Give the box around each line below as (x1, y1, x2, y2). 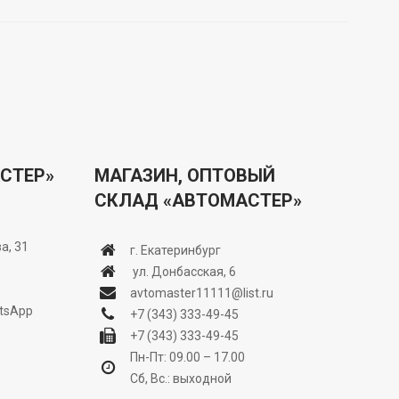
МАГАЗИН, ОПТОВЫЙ (94, 165, 275, 186)
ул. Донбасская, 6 (130, 265, 236, 279)
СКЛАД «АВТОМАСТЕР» (94, 190, 302, 211)
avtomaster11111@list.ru (130, 286, 273, 300)
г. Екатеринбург (130, 243, 221, 257)
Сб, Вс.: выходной (130, 371, 232, 386)
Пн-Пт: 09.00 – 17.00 (130, 350, 245, 364)
